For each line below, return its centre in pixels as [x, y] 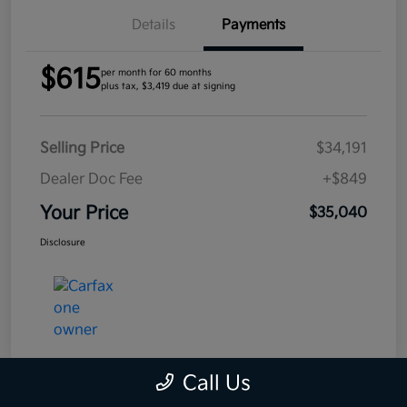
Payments [253, 25]
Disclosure [63, 243]
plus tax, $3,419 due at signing [168, 86]
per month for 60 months [156, 73]
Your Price [84, 213]
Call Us [217, 384]
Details [154, 25]
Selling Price [82, 149]
